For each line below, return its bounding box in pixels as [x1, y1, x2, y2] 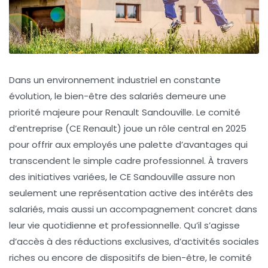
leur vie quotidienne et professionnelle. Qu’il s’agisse [9, 219, 240, 232]
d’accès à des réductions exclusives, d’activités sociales [9, 235, 259, 248]
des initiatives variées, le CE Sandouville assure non [9, 170, 235, 184]
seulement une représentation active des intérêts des [9, 187, 253, 200]
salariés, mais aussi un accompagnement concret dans [9, 203, 257, 216]
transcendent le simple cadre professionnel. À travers [9, 154, 248, 167]
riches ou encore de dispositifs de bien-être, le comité [9, 251, 252, 264]
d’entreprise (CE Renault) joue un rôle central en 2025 [9, 122, 246, 135]
